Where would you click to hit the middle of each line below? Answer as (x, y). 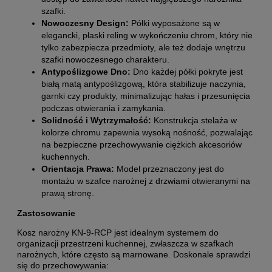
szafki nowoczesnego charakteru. (105, 59)
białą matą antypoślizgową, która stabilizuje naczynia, (144, 83)
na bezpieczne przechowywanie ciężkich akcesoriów (141, 144)
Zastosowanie (47, 213)
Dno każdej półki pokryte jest (187, 71)
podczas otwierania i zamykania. (104, 108)
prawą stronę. (68, 193)
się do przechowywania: (63, 265)
